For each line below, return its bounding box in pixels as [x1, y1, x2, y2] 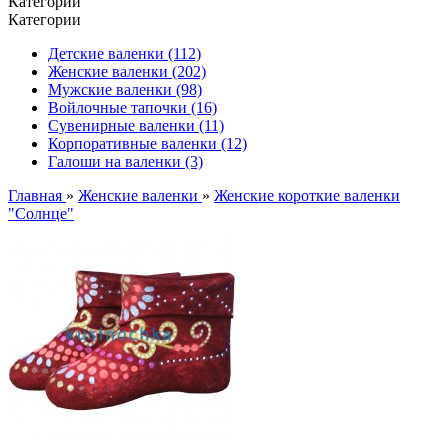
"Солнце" [8, 205, 74, 222]
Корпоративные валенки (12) [48, 135, 247, 152]
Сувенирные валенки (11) [48, 117, 224, 134]
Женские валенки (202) [48, 63, 206, 80]
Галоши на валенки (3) [48, 153, 203, 170]
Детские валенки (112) [48, 45, 201, 62]
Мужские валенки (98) [48, 81, 202, 98]
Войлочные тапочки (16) [48, 99, 217, 116]
